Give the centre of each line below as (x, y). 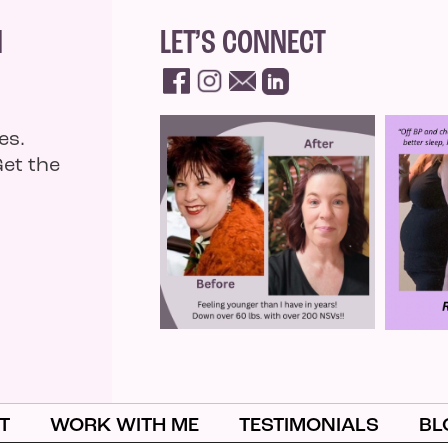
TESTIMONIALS (308, 426)
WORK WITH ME (124, 426)
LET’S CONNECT (243, 44)
